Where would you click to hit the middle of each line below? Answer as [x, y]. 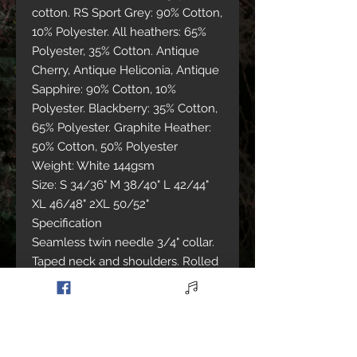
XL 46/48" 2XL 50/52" [90, 204]
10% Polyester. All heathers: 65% [119, 32]
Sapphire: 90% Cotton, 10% [104, 89]
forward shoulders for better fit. [117, 280]
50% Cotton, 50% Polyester [105, 147]
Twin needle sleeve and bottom [120, 300]
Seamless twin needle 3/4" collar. [123, 242]
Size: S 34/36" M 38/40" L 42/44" [120, 185]
